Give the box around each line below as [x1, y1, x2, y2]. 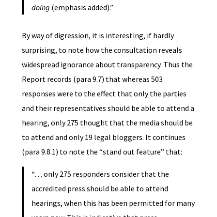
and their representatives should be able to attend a [21, 103, 194, 113]
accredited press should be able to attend [31, 183, 168, 193]
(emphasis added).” [49, 2, 113, 12]
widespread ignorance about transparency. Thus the [21, 59, 193, 69]
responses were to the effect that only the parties [21, 88, 186, 98]
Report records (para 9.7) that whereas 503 [21, 74, 163, 84]
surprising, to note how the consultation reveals [21, 45, 182, 55]
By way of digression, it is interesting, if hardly [21, 30, 174, 40]
